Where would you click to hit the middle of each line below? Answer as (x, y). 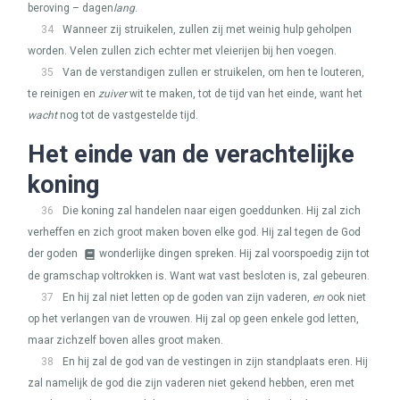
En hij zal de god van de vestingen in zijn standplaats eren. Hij (215, 362)
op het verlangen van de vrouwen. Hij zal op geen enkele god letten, (193, 319)
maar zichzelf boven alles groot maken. (125, 340)
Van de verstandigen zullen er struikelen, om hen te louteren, (213, 72)
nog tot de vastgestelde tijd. (128, 115)
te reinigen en (63, 94)
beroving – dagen (71, 8)
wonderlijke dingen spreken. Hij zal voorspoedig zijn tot (234, 254)
